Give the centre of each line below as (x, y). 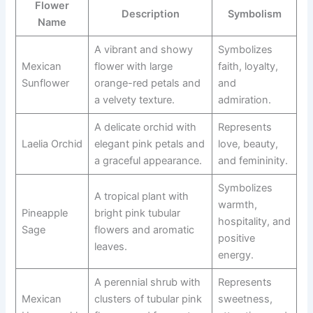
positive (236, 239)
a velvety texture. (134, 100)
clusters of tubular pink (148, 299)
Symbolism (254, 14)
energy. (235, 255)
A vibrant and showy (143, 50)
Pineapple (44, 213)
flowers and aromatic (144, 230)
